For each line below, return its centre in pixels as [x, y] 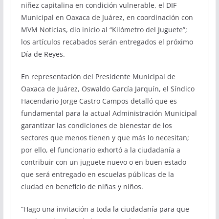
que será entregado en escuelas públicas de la [97, 174]
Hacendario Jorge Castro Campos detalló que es [99, 101]
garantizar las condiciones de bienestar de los [96, 125]
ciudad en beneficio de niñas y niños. [82, 186]
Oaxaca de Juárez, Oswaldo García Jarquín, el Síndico [108, 89]
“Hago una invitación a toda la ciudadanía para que [105, 209]
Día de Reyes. [43, 54]
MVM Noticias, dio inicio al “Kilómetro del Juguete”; [104, 30]
